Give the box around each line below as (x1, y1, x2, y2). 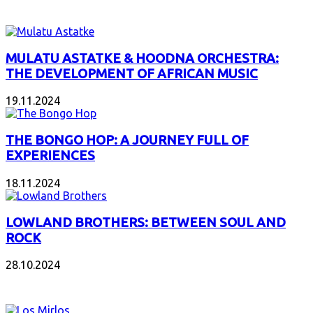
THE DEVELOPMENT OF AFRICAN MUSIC (6, 66, 258, 81)
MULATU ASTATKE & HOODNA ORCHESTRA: (6, 50, 279, 66)
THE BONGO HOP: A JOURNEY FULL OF (6, 133, 249, 148)
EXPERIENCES (6, 148, 95, 163)
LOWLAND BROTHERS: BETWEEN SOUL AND (6, 214, 286, 230)
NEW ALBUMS (6, 275, 82, 289)
